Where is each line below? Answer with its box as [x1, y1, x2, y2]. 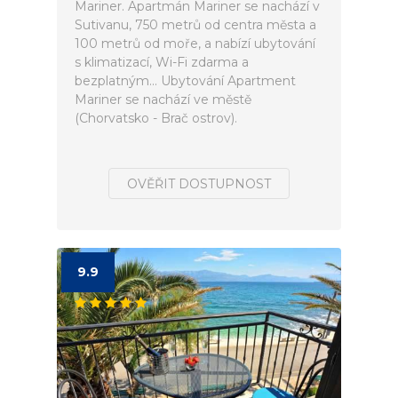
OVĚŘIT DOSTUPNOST [127, 176, 271, 192]
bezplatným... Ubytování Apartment [75, 73, 296, 89]
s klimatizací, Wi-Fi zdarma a [75, 54, 249, 70]
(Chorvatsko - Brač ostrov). [75, 110, 237, 126]
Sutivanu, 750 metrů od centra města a [75, 17, 316, 33]
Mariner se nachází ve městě [75, 92, 251, 107]
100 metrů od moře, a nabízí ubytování [75, 36, 315, 52]
